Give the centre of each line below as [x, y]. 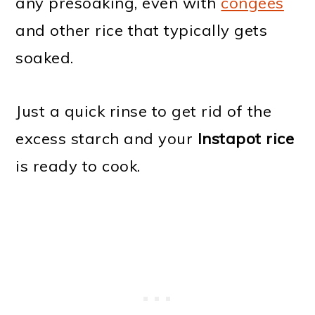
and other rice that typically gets [142, 31]
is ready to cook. [78, 166]
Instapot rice [246, 139]
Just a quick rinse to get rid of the [144, 111]
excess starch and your [107, 139]
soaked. [45, 58]
